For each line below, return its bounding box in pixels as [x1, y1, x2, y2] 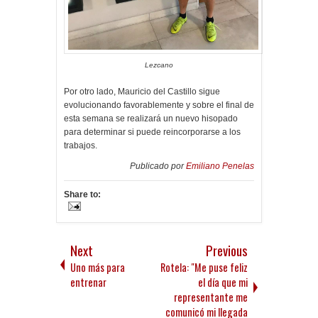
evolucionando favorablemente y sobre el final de [64, 99, 254, 110]
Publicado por [130, 160, 186, 171]
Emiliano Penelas [186, 160, 254, 171]
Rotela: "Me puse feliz [160, 259, 248, 275]
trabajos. [64, 140, 97, 150]
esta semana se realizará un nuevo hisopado [64, 113, 238, 124]
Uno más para [70, 259, 125, 275]
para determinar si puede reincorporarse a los [64, 126, 241, 137]
